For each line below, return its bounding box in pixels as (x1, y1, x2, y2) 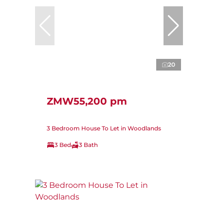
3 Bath (79, 141, 98, 148)
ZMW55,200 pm (47, 95, 127, 107)
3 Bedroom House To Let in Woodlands (47, 124, 161, 132)
